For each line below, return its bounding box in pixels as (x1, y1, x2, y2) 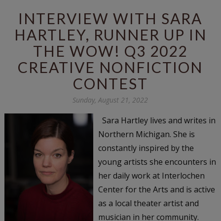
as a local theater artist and (98, 197, 199, 209)
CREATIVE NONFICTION (18, 58, 203, 76)
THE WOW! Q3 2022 (33, 41, 188, 60)
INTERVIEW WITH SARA (18, 9, 203, 27)
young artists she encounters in (98, 156, 216, 167)
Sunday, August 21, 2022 (73, 95, 148, 105)
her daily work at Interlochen (98, 170, 205, 181)
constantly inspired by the (98, 142, 194, 153)
